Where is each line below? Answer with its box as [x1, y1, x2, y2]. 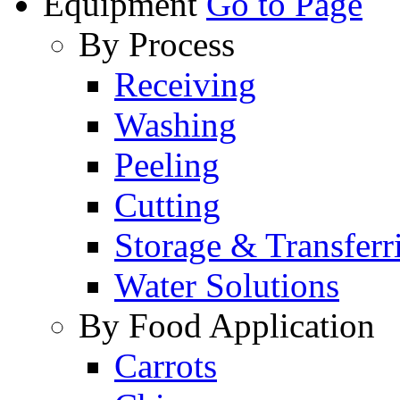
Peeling [114, 145, 220, 184]
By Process [79, 24, 235, 63]
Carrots [114, 346, 217, 385]
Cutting [114, 185, 221, 224]
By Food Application [79, 305, 375, 345]
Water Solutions [114, 265, 339, 304]
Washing [114, 104, 237, 144]
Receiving [114, 64, 256, 104]
